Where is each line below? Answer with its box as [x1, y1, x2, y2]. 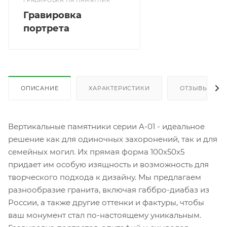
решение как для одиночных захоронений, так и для [8, 134, 217, 144]
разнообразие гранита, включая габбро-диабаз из [8, 185, 209, 195]
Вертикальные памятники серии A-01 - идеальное [8, 122, 205, 132]
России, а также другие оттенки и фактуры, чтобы [8, 198, 204, 208]
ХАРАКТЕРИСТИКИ [89, 85, 150, 92]
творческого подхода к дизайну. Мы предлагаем [8, 172, 201, 182]
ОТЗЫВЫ [180, 85, 209, 92]
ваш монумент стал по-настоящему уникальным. [8, 210, 201, 220]
